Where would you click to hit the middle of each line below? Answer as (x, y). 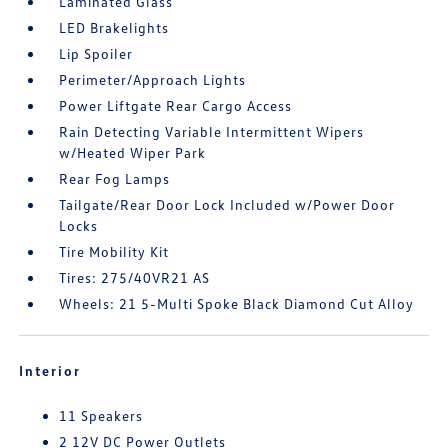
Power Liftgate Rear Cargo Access (176, 106)
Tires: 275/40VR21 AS (135, 278)
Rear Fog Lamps (115, 179)
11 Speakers (101, 416)
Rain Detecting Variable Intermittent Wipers (212, 132)
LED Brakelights (114, 28)
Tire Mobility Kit (114, 252)
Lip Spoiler (96, 54)
